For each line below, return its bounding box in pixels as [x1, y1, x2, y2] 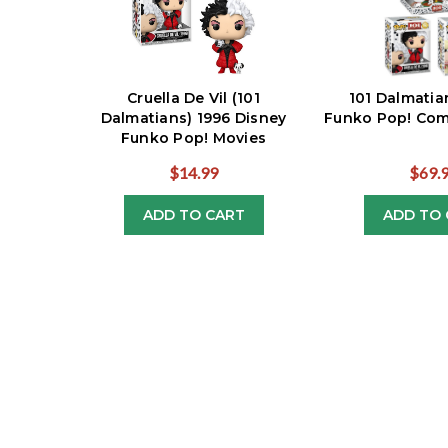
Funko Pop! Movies [120, 129, 267, 148]
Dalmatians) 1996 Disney [100, 109, 287, 128]
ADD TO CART [142, 206, 245, 225]
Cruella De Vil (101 [127, 89, 260, 108]
